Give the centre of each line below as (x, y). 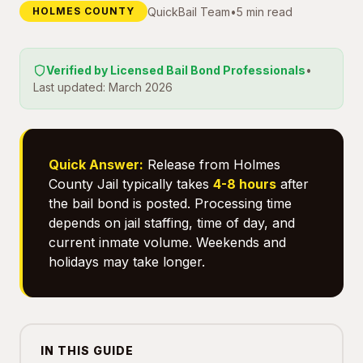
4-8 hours (245, 184)
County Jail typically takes (131, 184)
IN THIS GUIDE (87, 350)
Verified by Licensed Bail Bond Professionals (176, 70)
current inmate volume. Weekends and (167, 242)
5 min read (265, 11)
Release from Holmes (212, 164)
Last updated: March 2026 (103, 87)
